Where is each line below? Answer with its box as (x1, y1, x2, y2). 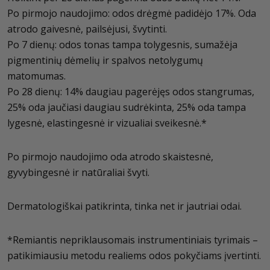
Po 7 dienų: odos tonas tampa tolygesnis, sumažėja (7, 38, 237, 51)
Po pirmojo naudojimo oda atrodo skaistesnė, (7, 150, 213, 163)
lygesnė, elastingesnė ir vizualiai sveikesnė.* (7, 116, 207, 130)
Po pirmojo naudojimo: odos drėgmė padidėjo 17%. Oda (7, 7, 256, 20)
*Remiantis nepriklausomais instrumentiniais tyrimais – (7, 233, 258, 246)
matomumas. (7, 69, 66, 83)
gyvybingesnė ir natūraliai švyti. (7, 166, 149, 179)
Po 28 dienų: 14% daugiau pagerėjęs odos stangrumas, (7, 85, 254, 98)
